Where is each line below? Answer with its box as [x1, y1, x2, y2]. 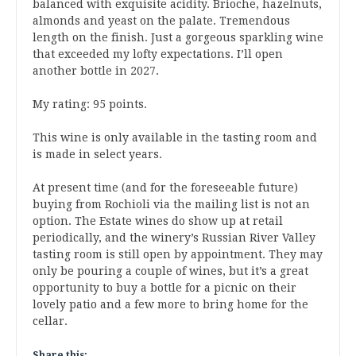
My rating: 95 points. [33, 98, 147, 110]
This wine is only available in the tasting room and [33, 131, 317, 144]
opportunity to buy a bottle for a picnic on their [33, 281, 296, 294]
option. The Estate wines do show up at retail [33, 215, 283, 227]
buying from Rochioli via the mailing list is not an [33, 198, 310, 211]
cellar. [33, 315, 68, 327]
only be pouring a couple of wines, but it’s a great [33, 265, 308, 277]
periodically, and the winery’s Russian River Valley [33, 231, 315, 244]
